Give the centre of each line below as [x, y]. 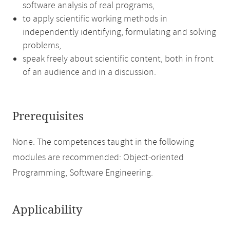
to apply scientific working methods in [95, 19]
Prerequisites [48, 117]
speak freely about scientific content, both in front [118, 59]
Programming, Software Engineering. [83, 173]
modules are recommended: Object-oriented [98, 158]
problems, [42, 46]
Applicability [47, 210]
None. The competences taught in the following [103, 142]
